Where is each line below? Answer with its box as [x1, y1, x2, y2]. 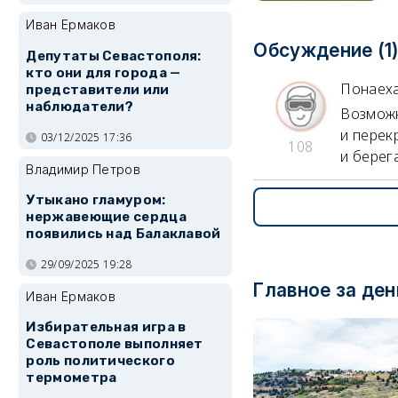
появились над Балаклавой [26, 226, 221, 243]
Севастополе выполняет [26, 336, 203, 353]
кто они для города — [26, 64, 181, 81]
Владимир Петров [26, 161, 140, 177]
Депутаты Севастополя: [26, 47, 202, 64]
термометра [26, 370, 117, 386]
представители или [26, 81, 170, 98]
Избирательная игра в [26, 319, 187, 336]
